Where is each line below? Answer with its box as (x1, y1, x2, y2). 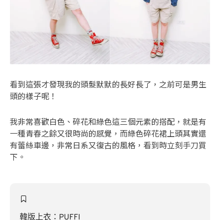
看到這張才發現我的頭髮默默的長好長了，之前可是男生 (10, 78, 206, 90)
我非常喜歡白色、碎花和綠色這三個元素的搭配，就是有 (10, 115, 206, 128)
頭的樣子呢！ (10, 90, 57, 102)
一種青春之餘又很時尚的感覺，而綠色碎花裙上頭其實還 (10, 127, 206, 139)
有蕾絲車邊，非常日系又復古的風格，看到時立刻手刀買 (10, 139, 206, 151)
